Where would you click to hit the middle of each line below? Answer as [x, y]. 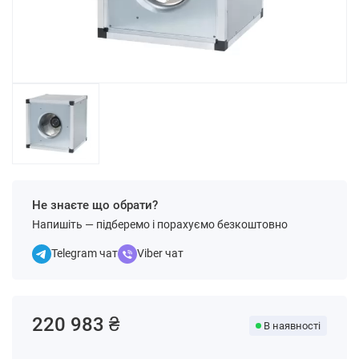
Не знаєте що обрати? [95, 205]
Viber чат [160, 253]
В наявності [292, 326]
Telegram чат [85, 253]
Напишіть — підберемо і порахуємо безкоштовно [160, 224]
